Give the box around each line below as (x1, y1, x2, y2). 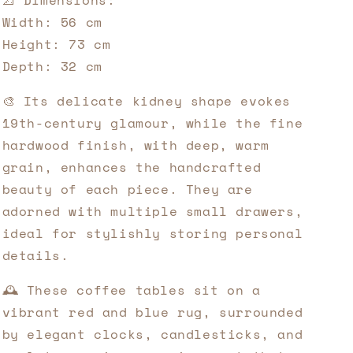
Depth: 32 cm (2, 57, 102, 76)
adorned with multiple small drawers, (2, 202, 303, 221)
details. (2, 246, 69, 265)
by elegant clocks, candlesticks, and (2, 325, 303, 344)
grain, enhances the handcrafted (2, 158, 262, 176)
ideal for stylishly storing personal (2, 224, 303, 243)
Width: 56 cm (2, 13, 102, 32)
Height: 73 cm (2, 35, 111, 54)
